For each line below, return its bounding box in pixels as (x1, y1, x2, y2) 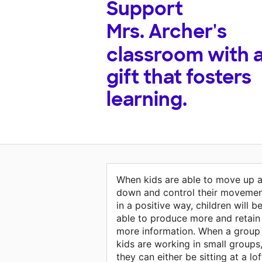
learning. (106, 87, 187, 112)
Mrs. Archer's (106, 19, 227, 44)
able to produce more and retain (116, 212, 260, 225)
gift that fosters (106, 65, 251, 90)
